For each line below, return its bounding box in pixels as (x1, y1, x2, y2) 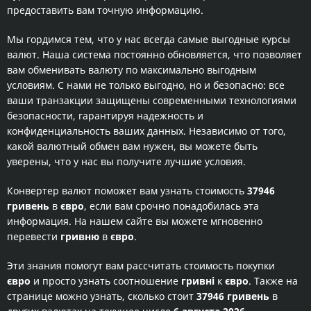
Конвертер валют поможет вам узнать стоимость (7, 184, 247, 197)
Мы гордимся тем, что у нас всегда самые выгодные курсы (7, 33, 290, 46)
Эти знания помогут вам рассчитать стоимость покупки (7, 259, 275, 272)
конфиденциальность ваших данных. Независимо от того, (7, 124, 286, 137)
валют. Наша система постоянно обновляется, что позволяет (7, 48, 302, 61)
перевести (7, 230, 60, 243)
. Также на (249, 274, 298, 287)
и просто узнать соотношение (31, 274, 181, 287)
